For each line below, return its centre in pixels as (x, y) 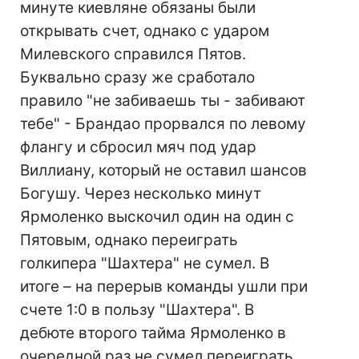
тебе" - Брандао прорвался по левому (163, 124)
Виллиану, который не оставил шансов (163, 170)
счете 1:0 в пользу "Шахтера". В (137, 310)
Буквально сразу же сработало (137, 77)
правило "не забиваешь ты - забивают (163, 101)
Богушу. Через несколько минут (141, 194)
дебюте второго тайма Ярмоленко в (153, 333)
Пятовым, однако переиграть (129, 240)
